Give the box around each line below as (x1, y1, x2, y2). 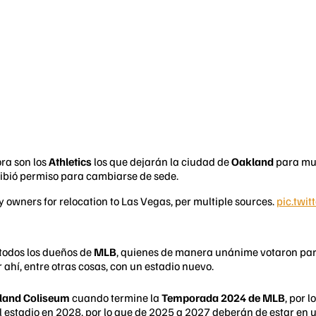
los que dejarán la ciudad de (94, 154, 231, 169)
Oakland (231, 154, 276, 169)
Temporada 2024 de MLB (162, 290, 285, 305)
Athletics (49, 154, 94, 169)
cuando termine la (70, 290, 162, 305)
